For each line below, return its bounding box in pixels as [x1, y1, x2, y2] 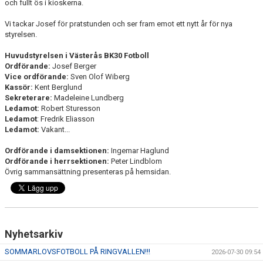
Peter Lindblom [109, 157, 162, 166]
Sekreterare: [5, 93, 52, 102]
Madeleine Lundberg [52, 93, 124, 102]
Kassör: [5, 83, 35, 92]
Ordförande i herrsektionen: [5, 157, 109, 166]
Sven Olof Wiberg [69, 72, 131, 81]
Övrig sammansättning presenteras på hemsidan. [5, 167, 171, 176]
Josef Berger [52, 62, 98, 70]
